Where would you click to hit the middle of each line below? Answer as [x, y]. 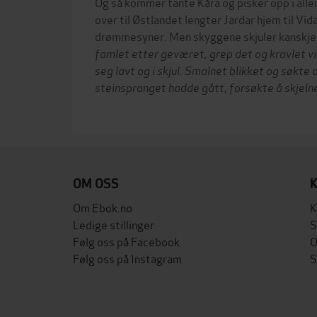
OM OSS [96, 184]
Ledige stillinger [114, 224]
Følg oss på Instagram [127, 258]
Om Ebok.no [103, 207]
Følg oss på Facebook [126, 241]
